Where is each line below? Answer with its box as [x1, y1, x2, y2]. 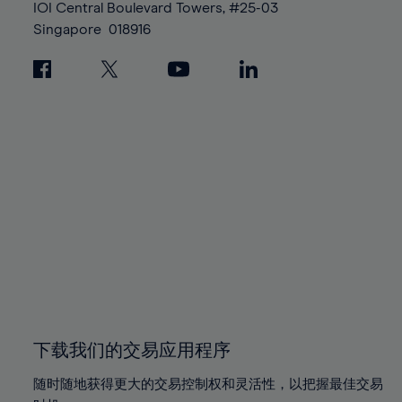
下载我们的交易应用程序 [32, 342, 231, 361]
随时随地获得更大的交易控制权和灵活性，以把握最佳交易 [32, 378, 383, 392]
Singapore [32, 22, 101, 37]
